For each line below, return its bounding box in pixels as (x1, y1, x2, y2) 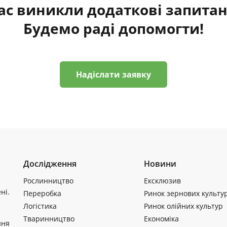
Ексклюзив (143, 175, 181, 185)
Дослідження (23, 158, 77, 169)
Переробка (23, 188, 61, 198)
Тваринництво (23, 213, 74, 223)
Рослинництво (23, 175, 73, 185)
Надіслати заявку (76, 68, 151, 80)
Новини (143, 158, 176, 169)
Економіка (143, 213, 179, 223)
